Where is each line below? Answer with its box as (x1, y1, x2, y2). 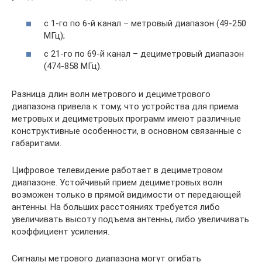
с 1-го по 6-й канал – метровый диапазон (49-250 (44, 18, 246, 29)
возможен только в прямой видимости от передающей (12, 189, 241, 200)
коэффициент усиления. (12, 226, 109, 237)
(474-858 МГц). (44, 61, 102, 71)
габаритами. (12, 138, 61, 149)
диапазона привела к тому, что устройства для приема (12, 101, 239, 112)
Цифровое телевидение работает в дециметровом (12, 165, 223, 175)
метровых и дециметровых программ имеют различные (12, 113, 241, 124)
